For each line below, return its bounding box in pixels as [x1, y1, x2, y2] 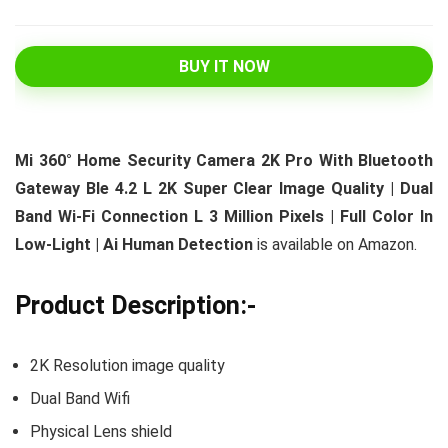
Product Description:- [15, 291, 256, 320]
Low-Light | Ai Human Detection [15, 235, 253, 254]
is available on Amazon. [253, 235, 417, 254]
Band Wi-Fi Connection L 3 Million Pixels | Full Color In [15, 207, 433, 226]
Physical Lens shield [30, 422, 172, 441]
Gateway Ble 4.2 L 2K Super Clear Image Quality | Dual [15, 179, 433, 198]
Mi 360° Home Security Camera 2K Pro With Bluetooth [15, 151, 433, 170]
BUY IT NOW [178, 57, 270, 76]
